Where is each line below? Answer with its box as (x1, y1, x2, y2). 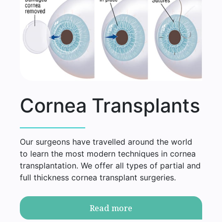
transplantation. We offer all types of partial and (19, 161, 201, 171)
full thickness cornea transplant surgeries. (19, 172, 176, 183)
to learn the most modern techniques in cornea (19, 149, 196, 159)
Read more (90, 202, 132, 214)
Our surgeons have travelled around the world (19, 137, 192, 147)
